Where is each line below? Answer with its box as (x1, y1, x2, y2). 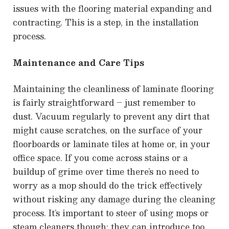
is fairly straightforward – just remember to (13, 96, 195, 110)
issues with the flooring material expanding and (13, 2, 212, 16)
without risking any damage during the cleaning (13, 192, 215, 207)
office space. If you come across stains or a (13, 151, 188, 165)
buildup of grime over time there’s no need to (13, 165, 199, 179)
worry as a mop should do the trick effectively (13, 178, 202, 193)
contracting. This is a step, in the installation (13, 15, 199, 30)
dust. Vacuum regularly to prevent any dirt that (13, 109, 210, 124)
